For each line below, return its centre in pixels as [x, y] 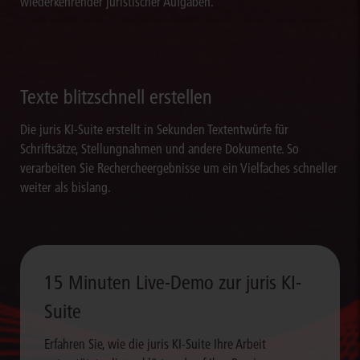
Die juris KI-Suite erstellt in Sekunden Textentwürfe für [154, 130]
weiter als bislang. [65, 188]
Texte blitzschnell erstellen [116, 97]
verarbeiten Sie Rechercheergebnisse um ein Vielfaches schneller [179, 168]
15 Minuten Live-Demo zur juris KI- [172, 283]
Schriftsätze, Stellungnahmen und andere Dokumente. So [160, 149]
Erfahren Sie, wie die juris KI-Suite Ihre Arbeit [155, 344]
